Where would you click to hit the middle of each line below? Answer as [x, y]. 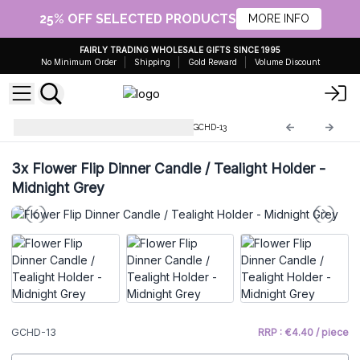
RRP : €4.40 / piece [303, 333]
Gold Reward [212, 62]
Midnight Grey [58, 187]
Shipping [152, 62]
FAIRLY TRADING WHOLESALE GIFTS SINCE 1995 [180, 50]
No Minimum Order [78, 62]
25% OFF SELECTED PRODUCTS [137, 18]
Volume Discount [287, 62]
